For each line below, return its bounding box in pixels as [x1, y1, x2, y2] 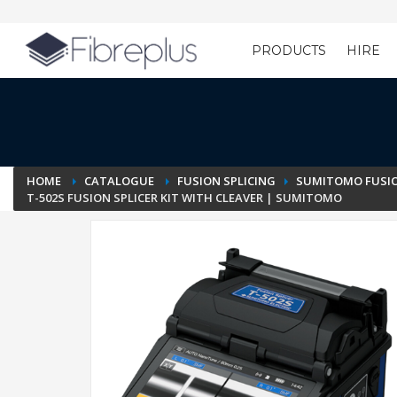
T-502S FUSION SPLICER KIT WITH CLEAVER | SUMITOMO [27, 190, 342, 206]
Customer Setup [154, 71, 259, 89]
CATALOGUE [84, 173, 157, 189]
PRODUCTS [252, 43, 326, 58]
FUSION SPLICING [177, 173, 276, 189]
